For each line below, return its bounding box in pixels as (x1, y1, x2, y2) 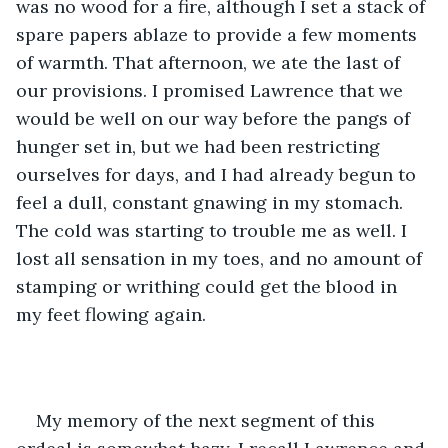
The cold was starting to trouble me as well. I (16, 218, 412, 242)
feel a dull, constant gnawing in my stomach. (16, 190, 408, 214)
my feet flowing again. (16, 302, 211, 326)
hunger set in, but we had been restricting (16, 134, 385, 158)
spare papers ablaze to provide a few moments (16, 22, 422, 46)
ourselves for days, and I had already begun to (16, 162, 421, 186)
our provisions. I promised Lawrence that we (16, 78, 408, 102)
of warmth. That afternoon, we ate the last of (16, 50, 405, 74)
